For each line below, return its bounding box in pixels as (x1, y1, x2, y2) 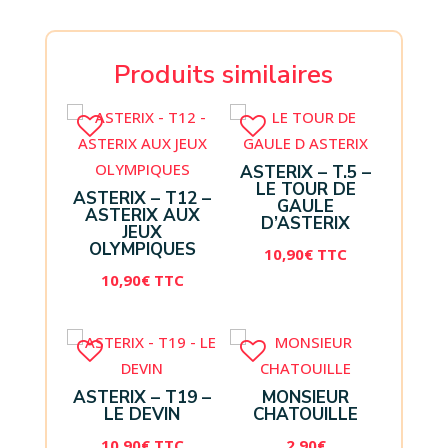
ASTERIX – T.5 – (240, 161, 372, 185)
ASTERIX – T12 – (73, 187, 212, 211)
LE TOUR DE (255, 178, 356, 202)
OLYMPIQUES (88, 238, 196, 262)
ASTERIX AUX (84, 204, 200, 228)
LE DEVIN (104, 403, 181, 427)
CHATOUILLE (253, 403, 359, 427)
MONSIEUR (262, 386, 350, 410)
